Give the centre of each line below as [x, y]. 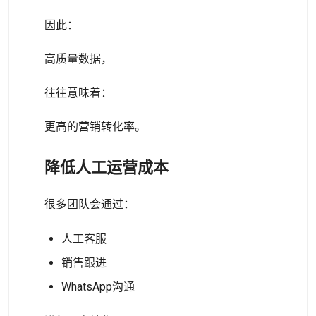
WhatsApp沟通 [98, 287]
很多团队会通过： [90, 204]
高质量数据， [78, 59]
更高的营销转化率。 [95, 127]
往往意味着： [78, 93]
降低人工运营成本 [107, 168]
